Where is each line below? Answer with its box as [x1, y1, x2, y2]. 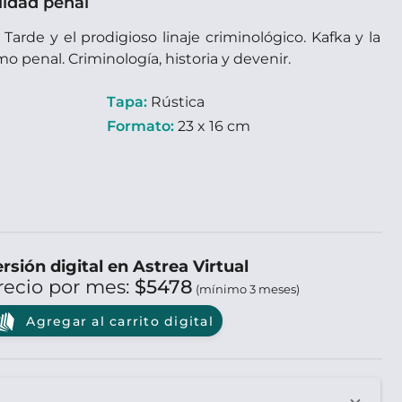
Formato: [107, 118, 174, 135]
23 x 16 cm [174, 118, 250, 135]
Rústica [147, 93, 205, 110]
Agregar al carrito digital [22, 312, 214, 329]
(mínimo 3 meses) [192, 282, 300, 296]
